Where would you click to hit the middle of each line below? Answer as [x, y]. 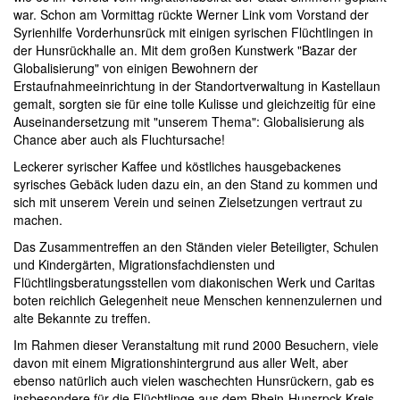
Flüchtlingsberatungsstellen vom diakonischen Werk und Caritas [194, 282]
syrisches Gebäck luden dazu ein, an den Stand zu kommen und [196, 183]
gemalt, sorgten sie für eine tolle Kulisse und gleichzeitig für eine [195, 103]
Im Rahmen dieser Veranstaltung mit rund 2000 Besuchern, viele [196, 344]
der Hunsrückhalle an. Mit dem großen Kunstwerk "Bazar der [185, 50]
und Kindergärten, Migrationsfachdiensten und [144, 264]
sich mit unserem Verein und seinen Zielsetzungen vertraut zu [188, 201]
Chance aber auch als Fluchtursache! [119, 139]
